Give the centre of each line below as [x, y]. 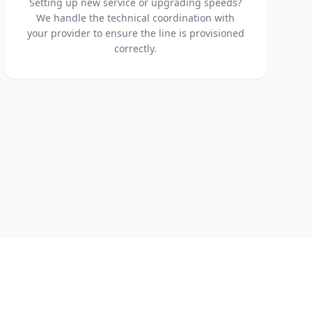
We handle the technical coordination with [136, 18]
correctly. [136, 48]
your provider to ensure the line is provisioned [135, 33]
